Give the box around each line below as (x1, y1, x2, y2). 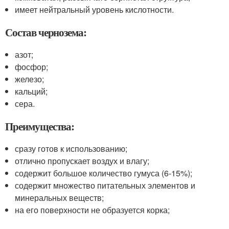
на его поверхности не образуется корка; (15, 204, 170, 216)
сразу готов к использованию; (15, 143, 128, 154)
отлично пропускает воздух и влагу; (15, 155, 150, 167)
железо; (15, 73, 44, 85)
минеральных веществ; (15, 192, 104, 203)
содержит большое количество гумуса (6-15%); (15, 167, 193, 179)
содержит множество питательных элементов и (15, 179, 196, 191)
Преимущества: (5, 119, 75, 134)
